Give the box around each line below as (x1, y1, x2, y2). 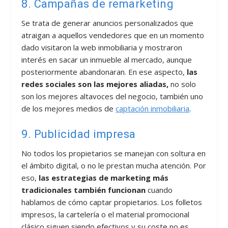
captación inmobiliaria (116, 103, 190, 113)
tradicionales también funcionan (21, 184, 146, 195)
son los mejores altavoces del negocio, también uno (21, 91, 204, 101)
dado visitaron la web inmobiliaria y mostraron (21, 42, 183, 52)
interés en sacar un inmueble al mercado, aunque (21, 54, 192, 65)
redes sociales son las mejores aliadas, (21, 78, 169, 89)
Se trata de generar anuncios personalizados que (21, 17, 194, 28)
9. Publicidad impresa (21, 127, 136, 140)
